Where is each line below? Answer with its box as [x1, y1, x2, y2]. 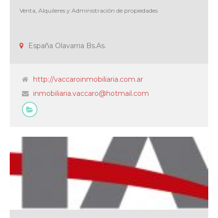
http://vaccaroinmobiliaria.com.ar [33, 74, 143, 84]
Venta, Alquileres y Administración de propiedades [19, 6, 158, 14]
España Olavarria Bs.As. [28, 41, 106, 50]
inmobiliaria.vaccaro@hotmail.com [33, 89, 149, 98]
